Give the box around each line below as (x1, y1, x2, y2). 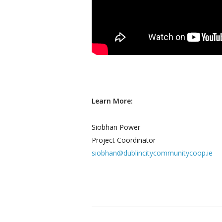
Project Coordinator (92, 135, 156, 145)
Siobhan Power (92, 122, 141, 132)
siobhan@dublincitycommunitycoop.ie (92, 148, 213, 158)
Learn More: (92, 96, 133, 106)
